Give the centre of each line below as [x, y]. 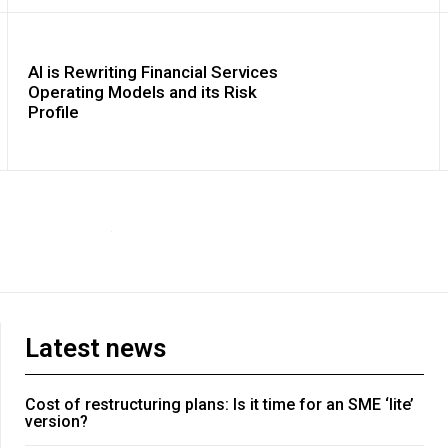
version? [56, 422]
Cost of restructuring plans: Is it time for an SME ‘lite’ [219, 405]
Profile [54, 111]
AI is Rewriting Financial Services [153, 71]
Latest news [95, 348]
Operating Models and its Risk [143, 91]
